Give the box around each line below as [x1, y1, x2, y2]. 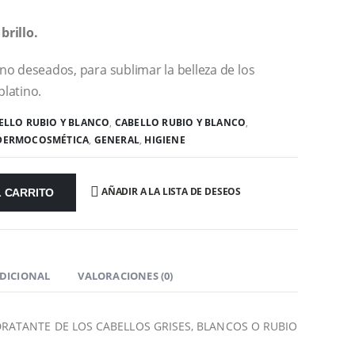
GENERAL [94, 132, 140, 147]
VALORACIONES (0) [78, 268, 174, 283]
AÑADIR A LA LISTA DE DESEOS [101, 185, 242, 199]
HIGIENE [144, 132, 185, 147]
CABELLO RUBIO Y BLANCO [114, 115, 246, 129]
